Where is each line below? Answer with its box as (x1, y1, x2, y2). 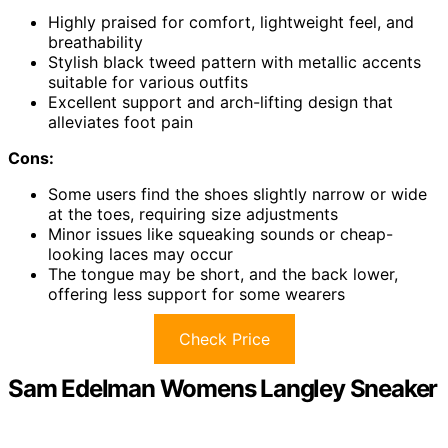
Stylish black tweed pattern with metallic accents (48, 52, 421, 72)
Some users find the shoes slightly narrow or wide (48, 184, 427, 204)
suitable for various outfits (48, 72, 248, 92)
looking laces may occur (48, 244, 233, 264)
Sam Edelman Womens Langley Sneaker (8, 374, 438, 403)
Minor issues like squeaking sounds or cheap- (48, 224, 393, 244)
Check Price (178, 329, 270, 349)
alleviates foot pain (48, 112, 193, 132)
